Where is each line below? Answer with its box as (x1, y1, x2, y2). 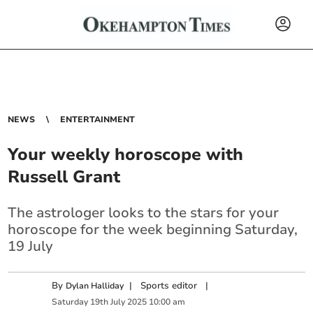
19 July (8, 237, 54, 256)
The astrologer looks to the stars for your (8, 203, 279, 222)
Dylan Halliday (66, 280, 124, 291)
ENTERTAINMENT (60, 114, 136, 125)
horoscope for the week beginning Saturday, (8, 220, 298, 239)
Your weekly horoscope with (8, 143, 244, 166)
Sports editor (140, 279, 198, 292)
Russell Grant (8, 166, 121, 188)
